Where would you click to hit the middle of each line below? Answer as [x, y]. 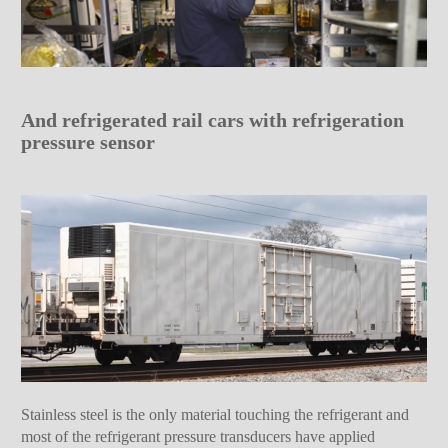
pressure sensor [88, 142]
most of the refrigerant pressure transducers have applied [198, 437]
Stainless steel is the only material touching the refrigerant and [215, 415]
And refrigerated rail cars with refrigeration [213, 120]
